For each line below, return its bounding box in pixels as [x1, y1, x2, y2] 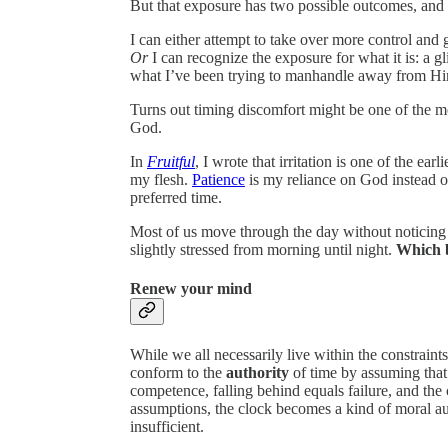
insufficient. [130, 418, 204, 436]
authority [226, 364, 289, 382]
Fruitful [147, 152, 195, 170]
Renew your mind [130, 280, 252, 298]
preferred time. [130, 188, 222, 206]
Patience [192, 170, 245, 188]
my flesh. [130, 170, 192, 188]
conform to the [130, 364, 226, 382]
